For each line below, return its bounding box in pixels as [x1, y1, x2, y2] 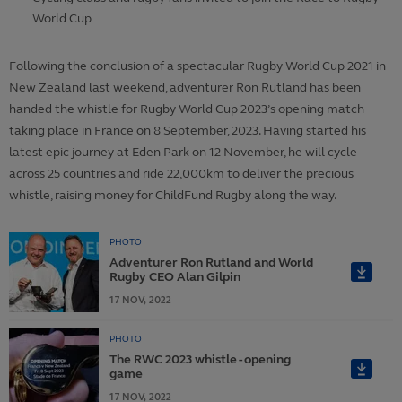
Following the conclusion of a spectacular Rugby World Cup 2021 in [9, 58, 386, 74]
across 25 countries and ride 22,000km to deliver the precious [9, 166, 354, 182]
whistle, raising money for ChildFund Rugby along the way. [9, 188, 336, 204]
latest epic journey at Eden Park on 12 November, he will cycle [9, 144, 357, 161]
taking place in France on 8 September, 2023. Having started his [9, 123, 366, 139]
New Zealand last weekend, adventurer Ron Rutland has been [9, 80, 361, 96]
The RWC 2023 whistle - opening [109, 352, 291, 368]
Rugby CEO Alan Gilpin [109, 269, 240, 285]
